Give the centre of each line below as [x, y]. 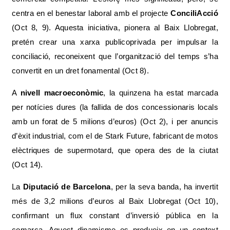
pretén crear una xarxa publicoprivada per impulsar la [115, 42]
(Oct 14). [27, 164]
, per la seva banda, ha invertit [164, 186]
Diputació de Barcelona [67, 186]
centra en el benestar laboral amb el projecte [91, 13]
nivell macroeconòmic [62, 92]
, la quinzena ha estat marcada [161, 92]
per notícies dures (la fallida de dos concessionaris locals [115, 107]
